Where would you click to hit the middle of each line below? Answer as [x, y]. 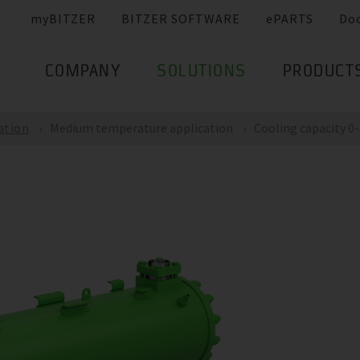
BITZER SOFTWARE [181, 19]
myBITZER [63, 19]
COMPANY [82, 73]
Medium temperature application [141, 128]
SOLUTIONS [202, 73]
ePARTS [290, 19]
